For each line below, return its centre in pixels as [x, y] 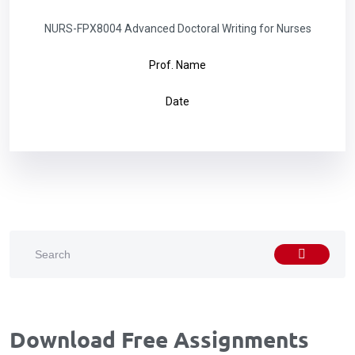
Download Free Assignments [159, 339]
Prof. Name [177, 65]
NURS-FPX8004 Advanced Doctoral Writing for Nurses [177, 29]
